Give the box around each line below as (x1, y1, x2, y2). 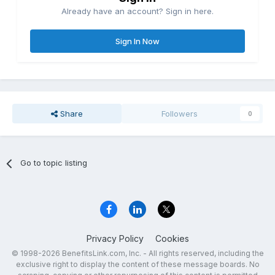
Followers (161, 109, 198, 119)
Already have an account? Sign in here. (61, 6, 214, 17)
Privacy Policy (86, 233, 144, 244)
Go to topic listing (20, 158, 88, 168)
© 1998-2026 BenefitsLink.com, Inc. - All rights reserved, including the (11, 248, 264, 258)
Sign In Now (115, 36, 160, 47)
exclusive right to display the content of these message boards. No (15, 259, 260, 269)
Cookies (155, 233, 189, 244)
